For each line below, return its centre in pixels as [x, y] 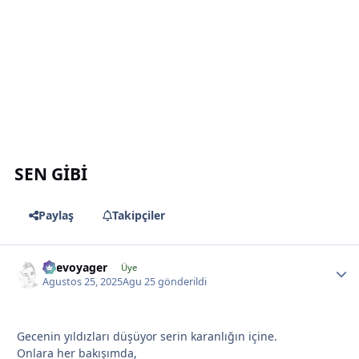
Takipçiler [138, 216]
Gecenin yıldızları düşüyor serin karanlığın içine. [147, 336]
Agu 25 [139, 281]
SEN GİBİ [51, 173]
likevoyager [75, 267]
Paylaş [56, 216]
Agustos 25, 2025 [83, 281]
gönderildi [182, 281]
